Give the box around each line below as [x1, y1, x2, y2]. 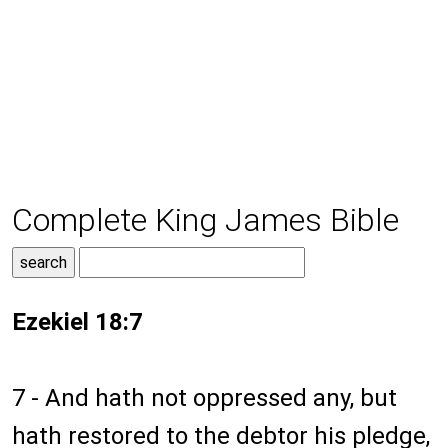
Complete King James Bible [12, 201, 399, 240]
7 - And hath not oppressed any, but [12, 384, 397, 413]
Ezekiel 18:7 [12, 308, 143, 337]
